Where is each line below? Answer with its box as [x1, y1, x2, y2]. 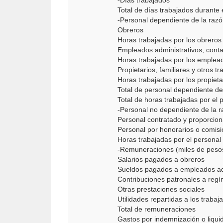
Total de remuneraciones [117, 205, 196, 213]
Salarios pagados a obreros [117, 155, 205, 163]
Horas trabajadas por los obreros [117, 36, 222, 44]
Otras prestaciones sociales [117, 185, 205, 193]
